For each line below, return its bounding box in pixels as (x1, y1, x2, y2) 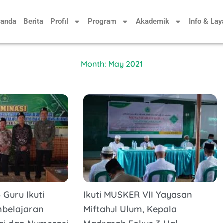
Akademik (136, 17, 169, 26)
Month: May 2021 (80, 59, 143, 69)
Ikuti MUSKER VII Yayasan (83, 188, 193, 200)
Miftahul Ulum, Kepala (83, 203, 177, 215)
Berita (23, 17, 43, 26)
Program (88, 17, 116, 26)
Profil (50, 17, 68, 26)
